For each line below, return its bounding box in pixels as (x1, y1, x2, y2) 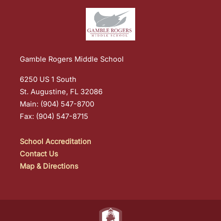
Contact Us (20, 149, 58, 158)
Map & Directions (20, 161, 78, 171)
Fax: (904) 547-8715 (20, 112, 88, 121)
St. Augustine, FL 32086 (20, 87, 103, 97)
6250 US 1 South (20, 75, 76, 84)
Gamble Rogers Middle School (20, 55, 124, 64)
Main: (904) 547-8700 (20, 100, 94, 109)
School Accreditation (20, 137, 91, 146)
